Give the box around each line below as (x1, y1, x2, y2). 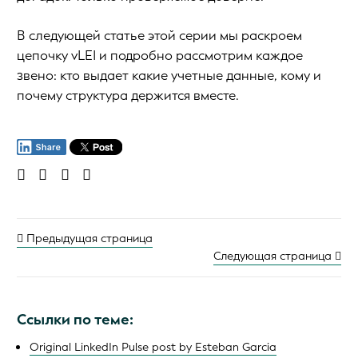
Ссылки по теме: (17, 309, 133, 329)
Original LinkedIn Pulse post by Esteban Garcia (30, 339, 276, 355)
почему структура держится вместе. (17, 86, 239, 104)
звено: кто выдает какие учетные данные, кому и (17, 66, 321, 84)
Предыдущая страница (23, 230, 153, 246)
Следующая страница (213, 248, 335, 264)
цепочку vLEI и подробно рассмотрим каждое (17, 46, 303, 64)
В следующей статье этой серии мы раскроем (17, 26, 302, 44)
